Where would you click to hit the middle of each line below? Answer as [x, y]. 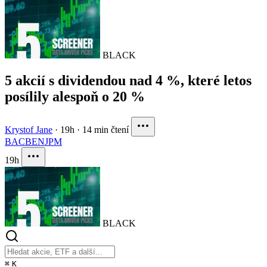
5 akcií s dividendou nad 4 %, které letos [128, 80]
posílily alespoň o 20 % [75, 96]
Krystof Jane [29, 129]
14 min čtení [105, 129]
